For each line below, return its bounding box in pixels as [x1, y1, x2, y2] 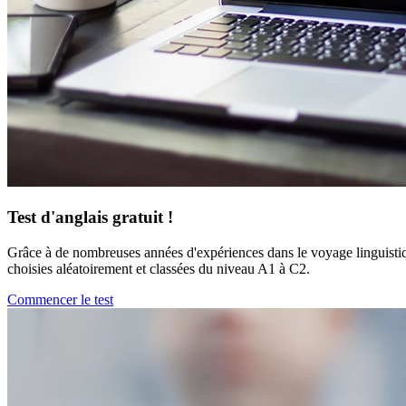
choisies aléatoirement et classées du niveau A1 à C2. [7, 260, 310, 276]
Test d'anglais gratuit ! [7, 208, 173, 227]
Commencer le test [7, 291, 113, 307]
